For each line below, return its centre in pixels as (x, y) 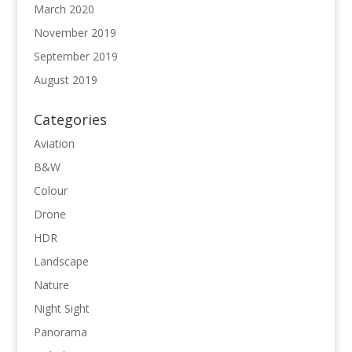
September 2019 (75, 57)
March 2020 (64, 9)
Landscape (61, 262)
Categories (70, 120)
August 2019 (65, 80)
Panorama (60, 332)
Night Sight (61, 309)
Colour (50, 191)
